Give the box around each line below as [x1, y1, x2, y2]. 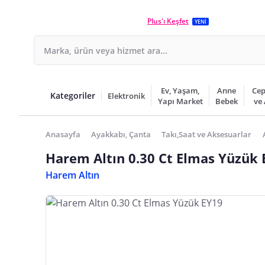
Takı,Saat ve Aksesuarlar [161, 129, 252, 140]
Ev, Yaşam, [161, 85, 200, 96]
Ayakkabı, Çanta [91, 129, 151, 140]
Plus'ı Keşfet [147, 16, 189, 26]
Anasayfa [46, 129, 80, 140]
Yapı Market [157, 96, 203, 106]
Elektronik [108, 91, 145, 101]
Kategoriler [50, 90, 95, 101]
